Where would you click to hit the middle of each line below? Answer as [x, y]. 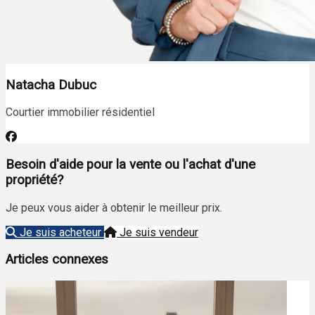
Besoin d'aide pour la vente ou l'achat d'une [130, 164]
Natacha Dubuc [51, 85]
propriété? [34, 180]
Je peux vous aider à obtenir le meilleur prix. [114, 207]
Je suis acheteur [60, 232]
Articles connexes [57, 260]
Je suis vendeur [159, 232]
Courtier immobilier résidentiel [80, 112]
